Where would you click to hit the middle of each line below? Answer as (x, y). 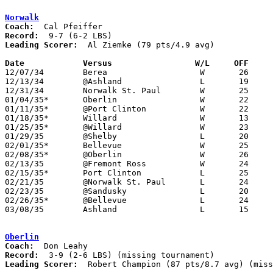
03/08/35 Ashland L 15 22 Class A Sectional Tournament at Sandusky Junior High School (24, 209)
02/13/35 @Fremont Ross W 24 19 (24, 163)
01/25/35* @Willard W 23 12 (27, 127)
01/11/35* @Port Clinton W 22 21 (27, 108)
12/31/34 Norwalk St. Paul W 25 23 (24, 90)
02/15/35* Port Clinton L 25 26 (27, 172)
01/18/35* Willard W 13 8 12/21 (27, 118)
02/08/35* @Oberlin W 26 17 (27, 154)
